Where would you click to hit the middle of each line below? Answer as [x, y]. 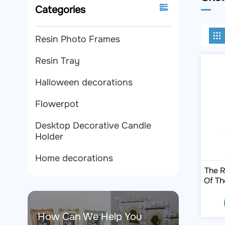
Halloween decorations [84, 82]
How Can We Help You [90, 216]
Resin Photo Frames [77, 39]
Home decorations [74, 158]
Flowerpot [57, 104]
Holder [49, 136]
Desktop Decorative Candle [93, 125]
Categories [60, 10]
